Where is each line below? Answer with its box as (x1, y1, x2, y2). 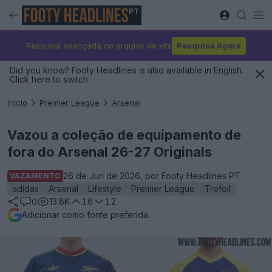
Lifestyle (88, 183, 121, 194)
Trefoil (205, 183, 231, 194)
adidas (12, 183, 39, 194)
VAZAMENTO (10, 171, 61, 180)
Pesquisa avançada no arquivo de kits (26, 40, 172, 50)
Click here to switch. (10, 74, 90, 84)
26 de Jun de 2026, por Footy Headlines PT (63, 171, 240, 181)
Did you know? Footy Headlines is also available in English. (10, 65, 243, 75)
